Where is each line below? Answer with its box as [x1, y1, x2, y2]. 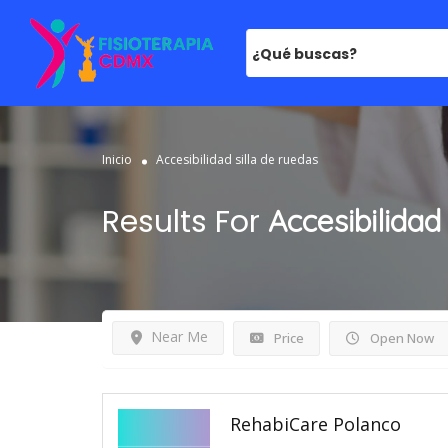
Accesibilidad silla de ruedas [156, 150, 318, 168]
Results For [102, 201, 268, 244]
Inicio [102, 150, 132, 168]
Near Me [150, 327, 208, 347]
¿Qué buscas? [251, 44, 357, 64]
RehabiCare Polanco [230, 411, 401, 436]
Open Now [367, 329, 434, 348]
